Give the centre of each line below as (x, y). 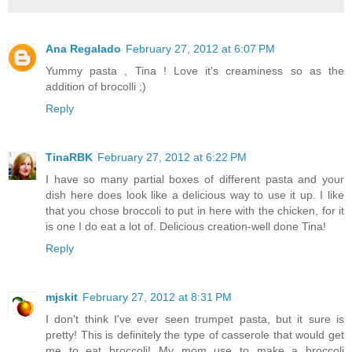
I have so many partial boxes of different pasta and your (195, 180)
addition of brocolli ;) (96, 87)
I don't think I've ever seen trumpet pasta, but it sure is (195, 319)
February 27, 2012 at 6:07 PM (200, 49)
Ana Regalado (83, 49)
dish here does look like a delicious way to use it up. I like (195, 195)
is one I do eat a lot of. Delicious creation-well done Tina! (186, 227)
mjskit (62, 297)
